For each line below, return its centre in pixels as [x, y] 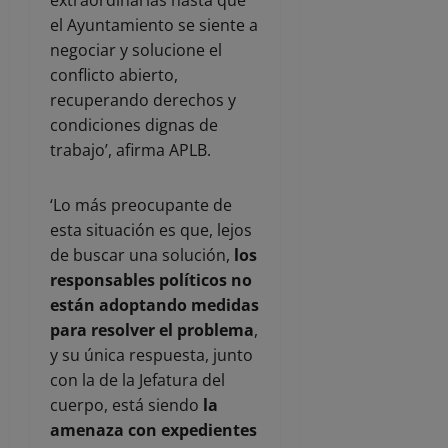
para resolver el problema [152, 329]
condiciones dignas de [134, 124]
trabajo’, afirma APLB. [130, 149]
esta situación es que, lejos [151, 229]
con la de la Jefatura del [137, 379]
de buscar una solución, [142, 254]
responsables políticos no [151, 279]
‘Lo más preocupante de [141, 204]
